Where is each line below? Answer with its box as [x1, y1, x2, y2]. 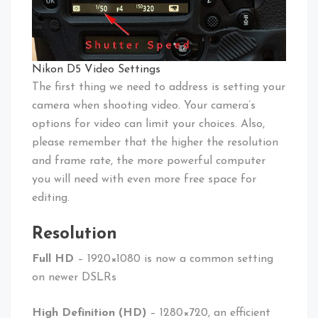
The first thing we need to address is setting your [32, 81, 285, 93]
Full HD [32, 253, 77, 265]
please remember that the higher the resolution [32, 136, 278, 148]
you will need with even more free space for [32, 173, 256, 185]
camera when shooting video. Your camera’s [32, 99, 256, 111]
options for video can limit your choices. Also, [32, 118, 265, 130]
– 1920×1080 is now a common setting [77, 253, 273, 265]
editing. [32, 192, 70, 204]
